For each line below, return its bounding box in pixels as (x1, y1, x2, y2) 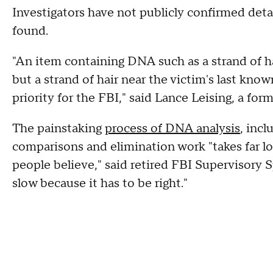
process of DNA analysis (105, 121, 240, 136)
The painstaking (12, 121, 105, 136)
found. (12, 23, 48, 39)
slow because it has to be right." (12, 175, 191, 191)
